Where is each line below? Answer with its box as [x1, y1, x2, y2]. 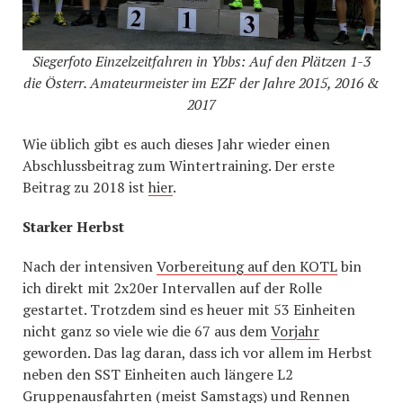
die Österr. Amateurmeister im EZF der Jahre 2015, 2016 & [23, 73, 380, 93]
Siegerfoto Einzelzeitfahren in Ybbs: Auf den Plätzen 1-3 [32, 51, 371, 71]
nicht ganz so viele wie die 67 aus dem [22, 321, 271, 341]
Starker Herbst [22, 217, 124, 237]
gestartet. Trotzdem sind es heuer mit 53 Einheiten [22, 300, 355, 319]
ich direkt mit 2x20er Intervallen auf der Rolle [22, 278, 322, 298]
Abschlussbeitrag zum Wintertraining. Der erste [22, 156, 335, 175]
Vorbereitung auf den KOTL [157, 256, 337, 276]
